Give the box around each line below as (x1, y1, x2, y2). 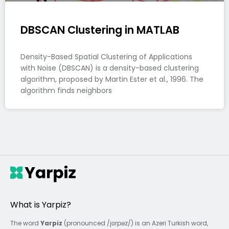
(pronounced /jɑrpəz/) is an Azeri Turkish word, (62, 218, 208, 227)
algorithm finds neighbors (20, 85, 112, 96)
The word (10, 218, 40, 227)
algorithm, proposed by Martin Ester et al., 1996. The (20, 74, 203, 85)
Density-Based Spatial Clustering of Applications (20, 52, 192, 62)
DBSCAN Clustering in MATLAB (20, 22, 179, 38)
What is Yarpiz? (10, 199, 71, 211)
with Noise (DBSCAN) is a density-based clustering (20, 63, 199, 74)
